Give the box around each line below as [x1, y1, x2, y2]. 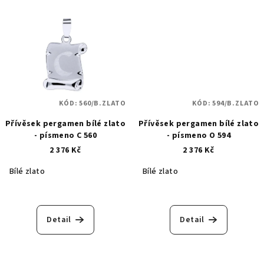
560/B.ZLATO [79, 98, 126, 108]
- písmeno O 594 [167, 129, 230, 141]
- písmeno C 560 [34, 129, 97, 141]
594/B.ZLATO [212, 98, 259, 108]
